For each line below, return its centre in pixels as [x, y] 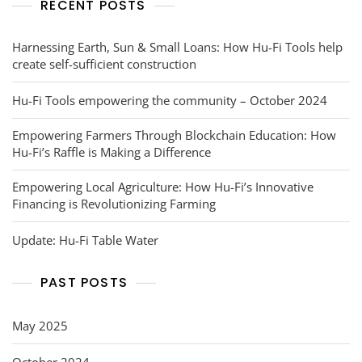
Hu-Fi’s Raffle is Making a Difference [112, 152]
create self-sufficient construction [104, 63]
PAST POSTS [84, 282]
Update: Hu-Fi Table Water [85, 240]
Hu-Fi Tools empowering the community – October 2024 [170, 100]
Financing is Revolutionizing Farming [114, 203]
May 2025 [40, 325]
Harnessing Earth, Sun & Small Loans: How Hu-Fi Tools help [177, 46]
